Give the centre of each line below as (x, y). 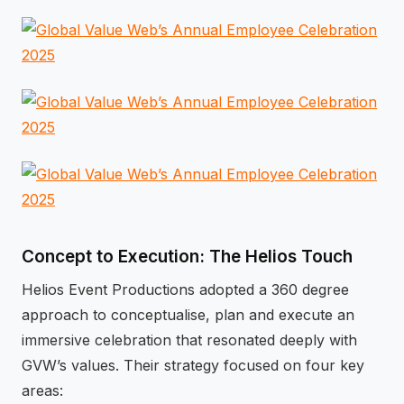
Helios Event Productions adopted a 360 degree (185, 290)
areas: (42, 391)
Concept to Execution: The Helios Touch (187, 256)
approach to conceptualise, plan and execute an (188, 315)
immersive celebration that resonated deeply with (189, 340)
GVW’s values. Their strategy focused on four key (193, 366)
